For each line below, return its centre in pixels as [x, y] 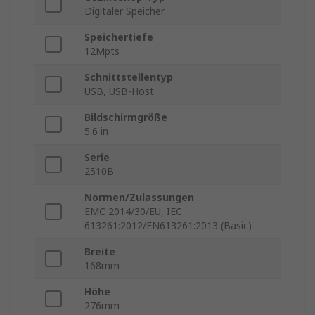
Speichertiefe [119, 37]
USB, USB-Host [119, 91]
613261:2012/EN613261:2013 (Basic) [168, 226]
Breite [100, 252]
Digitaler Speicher [124, 11]
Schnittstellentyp [129, 77]
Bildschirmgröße [126, 117]
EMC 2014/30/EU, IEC [133, 212]
